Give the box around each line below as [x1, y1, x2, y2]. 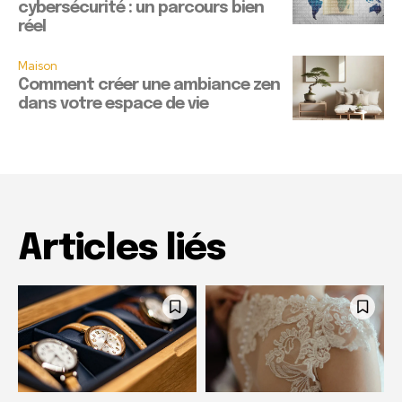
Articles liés [18, 230, 225, 267]
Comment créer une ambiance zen [18, 76, 280, 93]
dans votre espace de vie [18, 95, 208, 112]
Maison [18, 57, 57, 74]
